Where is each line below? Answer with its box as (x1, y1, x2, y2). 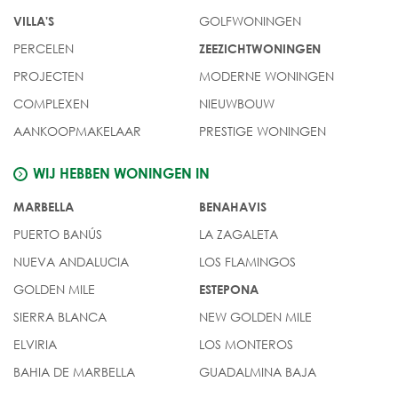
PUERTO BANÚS (13, 225, 102, 243)
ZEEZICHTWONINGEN (199, 40, 321, 56)
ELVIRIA (13, 335, 57, 353)
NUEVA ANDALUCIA (13, 252, 129, 270)
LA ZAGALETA (199, 225, 278, 243)
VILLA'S (13, 12, 54, 28)
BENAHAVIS (199, 198, 267, 214)
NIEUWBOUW (199, 94, 275, 112)
